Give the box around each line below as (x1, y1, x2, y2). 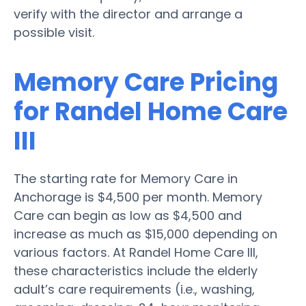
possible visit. (14, 23, 94, 41)
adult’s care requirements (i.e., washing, (14, 280, 255, 298)
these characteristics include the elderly (14, 262, 258, 279)
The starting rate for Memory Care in (14, 169, 238, 187)
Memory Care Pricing (14, 64, 278, 100)
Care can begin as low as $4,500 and (14, 206, 242, 224)
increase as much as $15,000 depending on (14, 225, 277, 242)
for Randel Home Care (14, 94, 288, 129)
